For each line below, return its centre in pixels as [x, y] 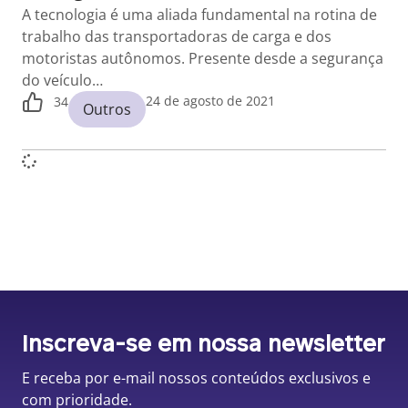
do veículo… [62, 80]
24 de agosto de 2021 [210, 101]
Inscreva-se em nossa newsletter [204, 343]
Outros [107, 109]
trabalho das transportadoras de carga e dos [177, 36]
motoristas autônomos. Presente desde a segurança [203, 58]
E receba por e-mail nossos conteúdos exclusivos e [196, 378]
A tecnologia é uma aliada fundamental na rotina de [199, 15]
